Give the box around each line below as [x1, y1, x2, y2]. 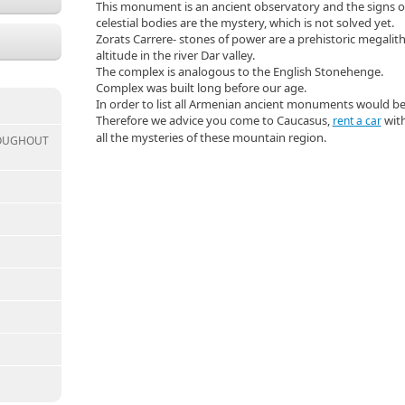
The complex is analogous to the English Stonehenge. [95, 63, 383, 80]
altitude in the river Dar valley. [95, 47, 255, 63]
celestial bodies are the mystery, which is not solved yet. [95, 14, 394, 31]
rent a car [332, 113, 381, 128]
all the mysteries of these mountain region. [95, 129, 326, 146]
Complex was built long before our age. [95, 80, 306, 96]
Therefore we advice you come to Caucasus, [95, 112, 333, 128]
